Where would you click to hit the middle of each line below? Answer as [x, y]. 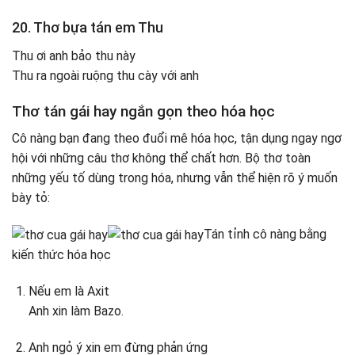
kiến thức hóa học [61, 255]
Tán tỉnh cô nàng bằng [265, 235]
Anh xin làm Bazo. [76, 311]
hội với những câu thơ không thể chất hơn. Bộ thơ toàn [161, 158]
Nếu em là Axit [69, 292]
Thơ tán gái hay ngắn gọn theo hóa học [143, 111]
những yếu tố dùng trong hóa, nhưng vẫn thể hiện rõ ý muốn [175, 178]
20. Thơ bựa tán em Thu [88, 27]
